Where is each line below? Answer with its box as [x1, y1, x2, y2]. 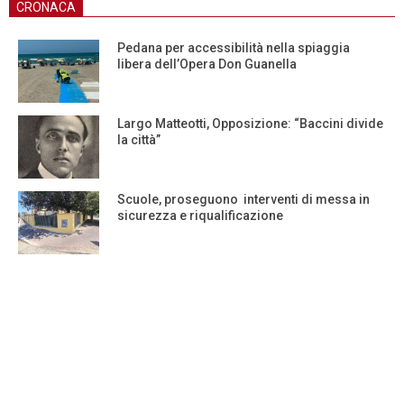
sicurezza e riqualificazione [117, 208, 283, 224]
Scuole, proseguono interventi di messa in [117, 192, 370, 207]
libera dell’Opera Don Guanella [117, 57, 297, 72]
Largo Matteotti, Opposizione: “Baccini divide [117, 116, 383, 132]
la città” [117, 133, 161, 148]
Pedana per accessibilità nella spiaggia [117, 41, 350, 56]
